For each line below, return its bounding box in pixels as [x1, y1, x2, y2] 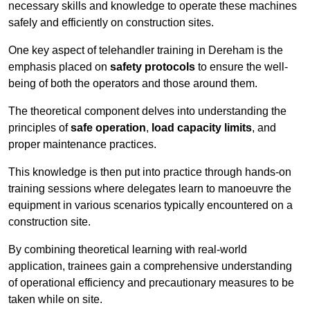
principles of [8, 122, 71, 134]
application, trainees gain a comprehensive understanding [8, 260, 292, 273]
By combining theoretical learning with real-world [8, 244, 247, 256]
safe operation [71, 122, 146, 134]
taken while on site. [8, 293, 102, 306]
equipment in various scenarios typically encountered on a [8, 199, 293, 212]
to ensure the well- [195, 61, 288, 73]
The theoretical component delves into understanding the [8, 105, 286, 118]
